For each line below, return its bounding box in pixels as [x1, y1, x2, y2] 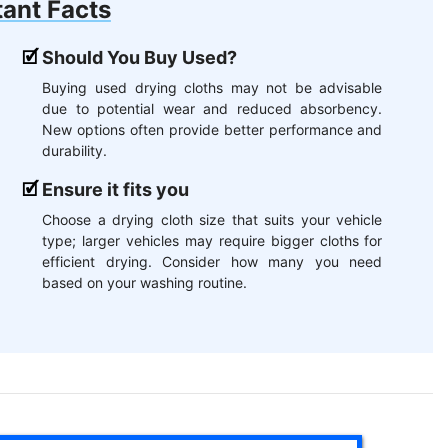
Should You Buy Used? [42, 47, 238, 69]
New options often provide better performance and [42, 121, 383, 139]
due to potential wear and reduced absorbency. [42, 100, 383, 118]
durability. [42, 142, 108, 160]
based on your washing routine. [42, 274, 248, 292]
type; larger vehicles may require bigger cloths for [42, 232, 383, 250]
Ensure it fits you [42, 179, 190, 201]
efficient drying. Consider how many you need [42, 253, 383, 271]
